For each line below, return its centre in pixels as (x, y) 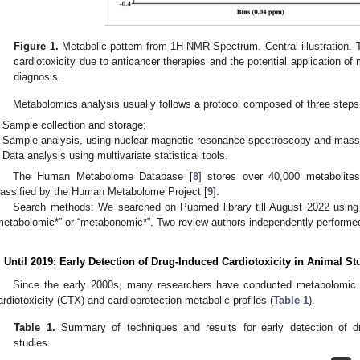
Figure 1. (36, 46)
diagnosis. (38, 76)
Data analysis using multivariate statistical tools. (116, 156)
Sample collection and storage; (75, 125)
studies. (33, 343)
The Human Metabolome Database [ (103, 176)
